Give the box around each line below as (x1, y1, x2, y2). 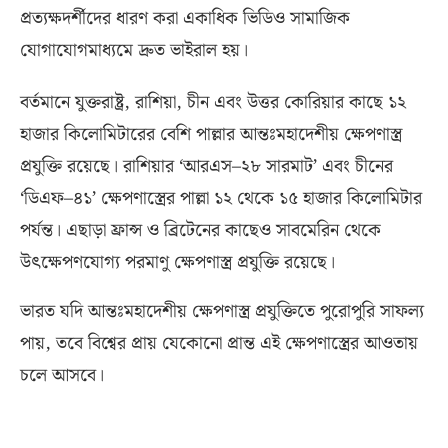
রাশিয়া (135, 88, 176, 118)
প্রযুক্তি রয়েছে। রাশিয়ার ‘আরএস (20, 152, 232, 182)
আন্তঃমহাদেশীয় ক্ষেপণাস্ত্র (240, 120, 402, 150)
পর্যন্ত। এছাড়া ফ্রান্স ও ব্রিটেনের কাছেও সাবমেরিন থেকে (20, 216, 381, 246)
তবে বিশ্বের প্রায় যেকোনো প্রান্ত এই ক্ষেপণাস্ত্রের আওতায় (56, 329, 418, 359)
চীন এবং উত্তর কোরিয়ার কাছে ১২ (187, 88, 406, 118)
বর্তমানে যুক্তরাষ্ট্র (20, 88, 124, 118)
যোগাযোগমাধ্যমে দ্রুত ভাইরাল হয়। (20, 36, 248, 66)
